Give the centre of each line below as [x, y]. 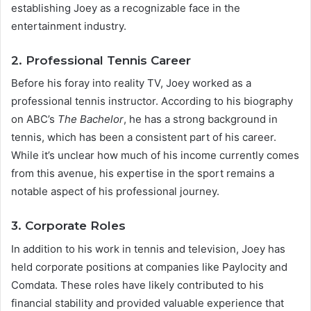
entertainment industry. [69, 26]
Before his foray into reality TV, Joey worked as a [131, 83]
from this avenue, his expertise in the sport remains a [143, 174]
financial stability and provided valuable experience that [148, 303]
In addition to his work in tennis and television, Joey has [148, 249]
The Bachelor [91, 119]
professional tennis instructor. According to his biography [152, 101]
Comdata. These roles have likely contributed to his [137, 285]
